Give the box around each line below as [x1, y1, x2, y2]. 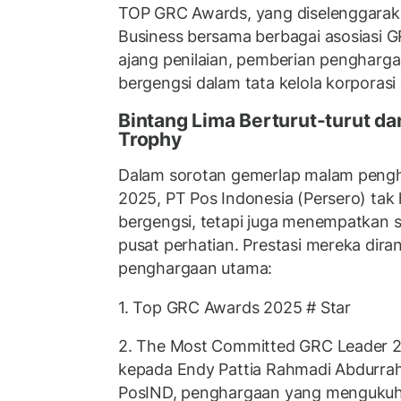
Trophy [118, 127, 182, 150]
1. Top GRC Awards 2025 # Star [118, 297, 351, 317]
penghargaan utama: [118, 259, 273, 278]
